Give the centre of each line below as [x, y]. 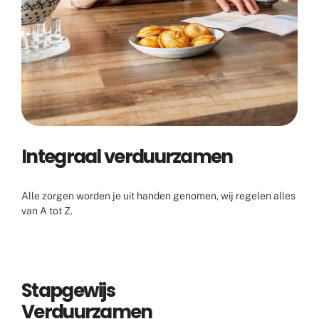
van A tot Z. [47, 210]
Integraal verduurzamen [127, 156]
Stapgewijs [68, 290]
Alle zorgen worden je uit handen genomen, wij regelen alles [158, 195]
